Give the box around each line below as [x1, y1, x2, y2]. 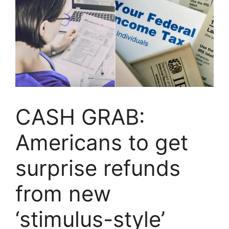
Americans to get [15, 129, 188, 156]
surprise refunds [15, 155, 180, 181]
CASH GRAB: [15, 104, 145, 130]
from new [15, 180, 111, 207]
